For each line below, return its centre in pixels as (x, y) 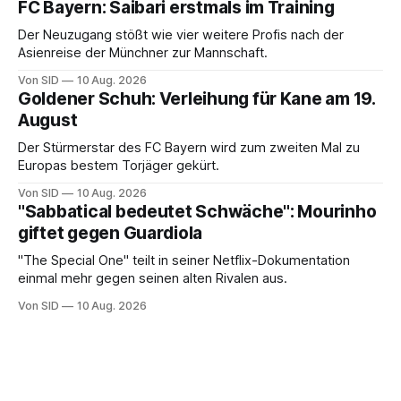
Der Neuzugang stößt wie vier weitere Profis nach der (181, 34)
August (48, 120)
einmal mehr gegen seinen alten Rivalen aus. (153, 278)
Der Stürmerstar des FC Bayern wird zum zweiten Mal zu (189, 147)
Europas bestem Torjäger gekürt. (119, 165)
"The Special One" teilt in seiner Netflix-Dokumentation (184, 260)
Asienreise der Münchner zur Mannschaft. (143, 52)
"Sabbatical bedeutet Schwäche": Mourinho (197, 211)
